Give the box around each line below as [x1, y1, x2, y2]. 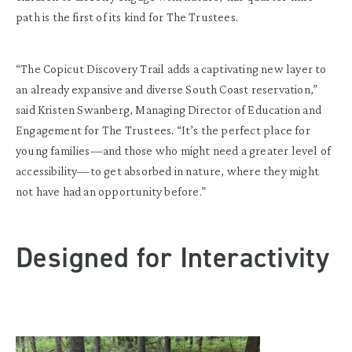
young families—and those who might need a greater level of [16, 143, 332, 157]
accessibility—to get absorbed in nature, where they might [16, 163, 319, 178]
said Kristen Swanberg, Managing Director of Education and [16, 102, 321, 116]
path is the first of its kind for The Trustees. [16, 9, 239, 24]
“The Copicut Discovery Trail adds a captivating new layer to [16, 61, 327, 75]
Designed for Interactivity [16, 238, 330, 277]
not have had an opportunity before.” [16, 184, 206, 198]
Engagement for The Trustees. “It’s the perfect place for [16, 123, 310, 137]
